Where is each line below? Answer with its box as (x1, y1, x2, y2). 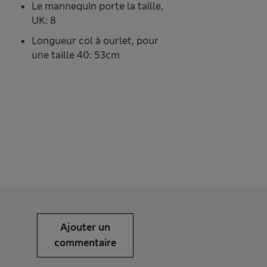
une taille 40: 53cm (31, 49, 120, 62)
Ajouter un (60, 221, 110, 234)
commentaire (54, 237, 116, 250)
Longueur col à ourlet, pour (31, 35, 159, 48)
